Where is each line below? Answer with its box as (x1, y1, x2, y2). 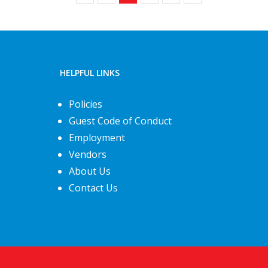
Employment (69, 130, 125, 144)
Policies (69, 97, 102, 111)
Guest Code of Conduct (69, 114, 172, 127)
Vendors (69, 147, 106, 161)
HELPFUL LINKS (60, 66, 120, 78)
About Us (69, 164, 111, 178)
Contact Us (69, 181, 118, 194)
